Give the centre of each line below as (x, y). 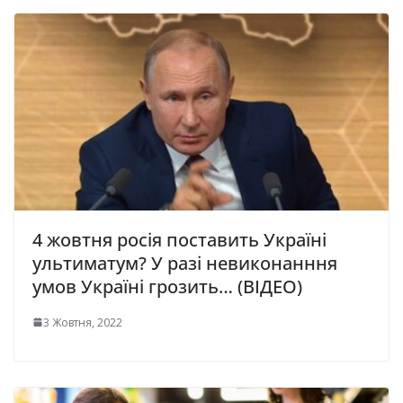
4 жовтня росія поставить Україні (179, 239)
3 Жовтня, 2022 (83, 322)
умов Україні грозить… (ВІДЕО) (167, 286)
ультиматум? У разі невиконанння (185, 263)
